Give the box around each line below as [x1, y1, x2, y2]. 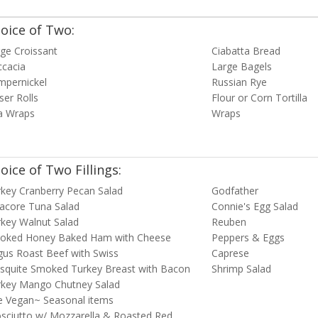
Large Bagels [211, 60, 272, 74]
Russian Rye [211, 75, 267, 89]
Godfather [211, 184, 258, 198]
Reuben [211, 215, 246, 229]
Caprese [211, 246, 249, 261]
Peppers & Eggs [211, 231, 285, 245]
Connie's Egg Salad [211, 199, 298, 214]
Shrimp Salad [211, 262, 271, 276]
